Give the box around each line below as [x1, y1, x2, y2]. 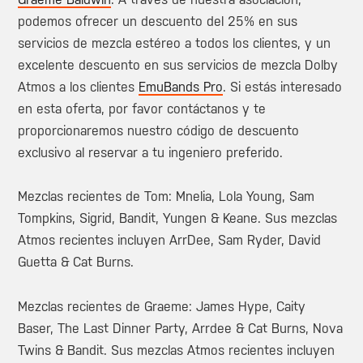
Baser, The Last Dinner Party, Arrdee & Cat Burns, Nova [18, 321, 344, 337]
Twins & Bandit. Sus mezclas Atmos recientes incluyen [18, 343, 335, 359]
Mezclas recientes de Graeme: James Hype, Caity [18, 299, 306, 315]
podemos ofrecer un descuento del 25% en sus [18, 13, 298, 29]
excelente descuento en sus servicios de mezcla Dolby [18, 57, 339, 73]
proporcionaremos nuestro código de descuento [18, 122, 300, 139]
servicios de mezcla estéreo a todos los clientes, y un [18, 35, 331, 51]
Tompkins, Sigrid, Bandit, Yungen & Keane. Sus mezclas [18, 211, 338, 227]
